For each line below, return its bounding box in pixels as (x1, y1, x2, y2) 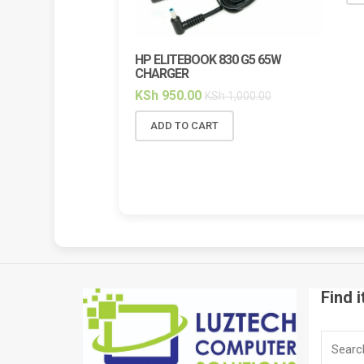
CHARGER (134, 65, 188, 81)
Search (319, 331, 362, 347)
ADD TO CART (149, 119, 219, 132)
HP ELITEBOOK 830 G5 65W (134, 51, 281, 67)
